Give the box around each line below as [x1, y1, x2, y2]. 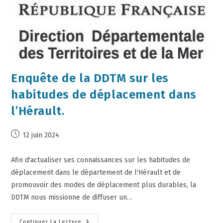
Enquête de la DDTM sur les [11, 71, 169, 85]
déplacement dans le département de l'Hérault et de [11, 168, 181, 177]
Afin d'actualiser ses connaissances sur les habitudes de [11, 155, 191, 164]
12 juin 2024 [22, 130, 60, 139]
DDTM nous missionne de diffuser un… [11, 193, 133, 202]
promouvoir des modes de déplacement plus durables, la [11, 180, 197, 189]
